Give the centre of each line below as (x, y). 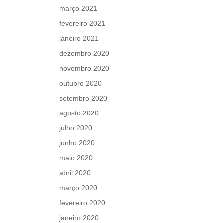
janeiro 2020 (79, 218)
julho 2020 (76, 128)
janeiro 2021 (79, 38)
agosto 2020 (79, 113)
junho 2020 (77, 143)
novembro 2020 (84, 68)
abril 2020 (75, 173)
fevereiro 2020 (82, 203)
